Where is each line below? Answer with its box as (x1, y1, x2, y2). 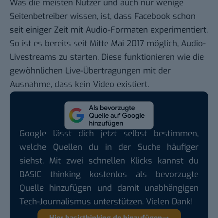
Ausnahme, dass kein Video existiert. (10, 79, 149, 91)
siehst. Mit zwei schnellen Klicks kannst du (19, 155, 199, 166)
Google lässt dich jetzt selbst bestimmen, (19, 127, 199, 139)
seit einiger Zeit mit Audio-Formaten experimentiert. (10, 24, 208, 36)
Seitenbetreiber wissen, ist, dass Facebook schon (10, 11, 196, 22)
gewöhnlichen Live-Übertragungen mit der (10, 65, 171, 77)
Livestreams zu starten (10, 52, 97, 63)
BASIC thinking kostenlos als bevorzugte (19, 168, 199, 180)
